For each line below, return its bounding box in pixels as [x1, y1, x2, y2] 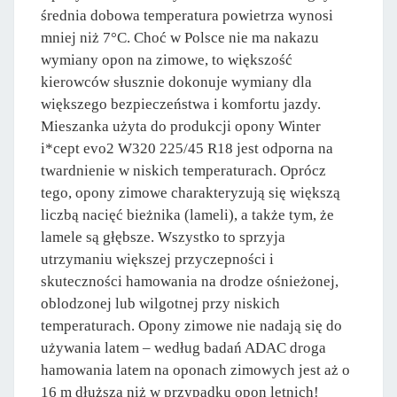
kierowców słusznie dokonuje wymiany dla [41, 74, 312, 91]
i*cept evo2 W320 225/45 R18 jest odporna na [41, 140, 333, 158]
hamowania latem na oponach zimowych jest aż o [41, 362, 350, 379]
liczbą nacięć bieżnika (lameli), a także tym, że [41, 206, 334, 224]
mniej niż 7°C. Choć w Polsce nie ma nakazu [41, 29, 319, 47]
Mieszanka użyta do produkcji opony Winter [41, 118, 321, 136]
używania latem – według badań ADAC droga [41, 339, 326, 357]
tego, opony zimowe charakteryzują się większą [41, 184, 340, 202]
